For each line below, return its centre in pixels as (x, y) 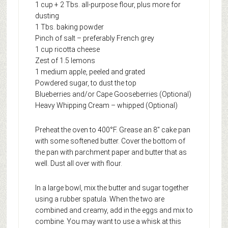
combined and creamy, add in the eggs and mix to (114, 210)
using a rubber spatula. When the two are (99, 199)
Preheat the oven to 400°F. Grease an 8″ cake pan (112, 130)
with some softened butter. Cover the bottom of (110, 141)
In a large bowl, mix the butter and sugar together (112, 188)
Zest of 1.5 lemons (65, 61)
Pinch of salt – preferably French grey (94, 38)
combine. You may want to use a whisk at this (108, 222)
